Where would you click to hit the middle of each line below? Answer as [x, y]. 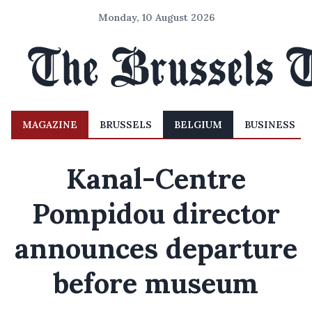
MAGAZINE [50, 125]
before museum [156, 283]
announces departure [156, 248]
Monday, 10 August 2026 [156, 17]
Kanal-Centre [156, 179]
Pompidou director [156, 213]
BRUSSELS [126, 125]
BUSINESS [270, 125]
